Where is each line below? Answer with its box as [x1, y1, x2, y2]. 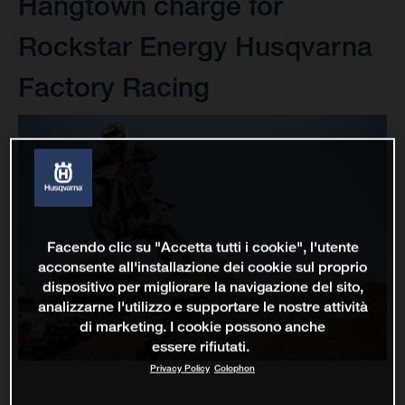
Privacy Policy [150, 362, 210, 374]
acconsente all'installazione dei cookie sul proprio [38, 258, 367, 276]
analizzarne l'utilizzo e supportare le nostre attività [37, 297, 368, 316]
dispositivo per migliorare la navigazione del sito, [42, 278, 363, 296]
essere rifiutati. [151, 337, 250, 355]
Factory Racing [18, 71, 210, 104]
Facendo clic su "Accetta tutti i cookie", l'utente [46, 238, 359, 256]
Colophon [214, 362, 255, 374]
